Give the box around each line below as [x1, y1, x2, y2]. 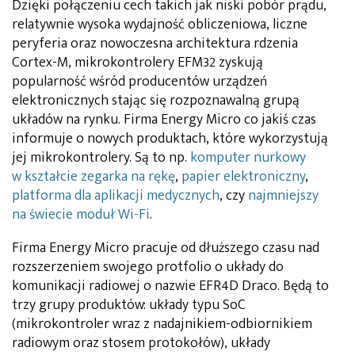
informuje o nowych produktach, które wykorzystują [12, 127, 328, 151]
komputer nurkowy [190, 146, 306, 170]
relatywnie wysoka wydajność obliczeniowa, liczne [12, 13, 307, 37]
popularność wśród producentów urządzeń [12, 70, 267, 94]
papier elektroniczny [181, 165, 305, 189]
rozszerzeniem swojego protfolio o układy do [12, 255, 284, 280]
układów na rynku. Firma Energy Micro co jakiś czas [12, 108, 316, 132]
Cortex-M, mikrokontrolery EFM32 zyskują [12, 51, 263, 75]
